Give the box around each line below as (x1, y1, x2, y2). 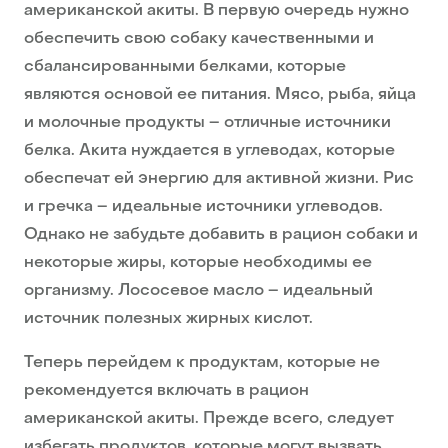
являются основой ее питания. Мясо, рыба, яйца (24, 87, 416, 104)
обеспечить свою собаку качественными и (24, 31, 374, 48)
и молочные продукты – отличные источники (24, 115, 391, 132)
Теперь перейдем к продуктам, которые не (24, 355, 380, 372)
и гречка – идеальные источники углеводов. (24, 199, 383, 216)
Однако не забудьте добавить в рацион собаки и (24, 227, 418, 244)
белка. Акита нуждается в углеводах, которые (24, 143, 395, 160)
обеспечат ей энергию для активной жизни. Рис (24, 171, 414, 188)
